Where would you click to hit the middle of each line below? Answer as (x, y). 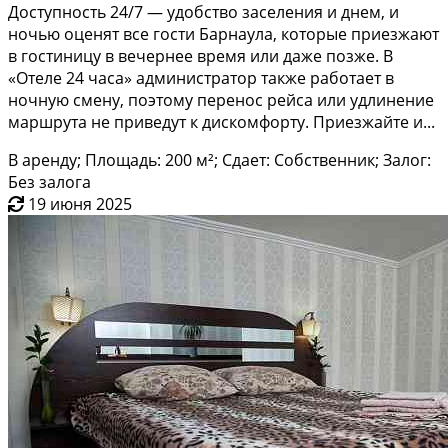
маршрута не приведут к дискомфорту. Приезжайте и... (221, 121)
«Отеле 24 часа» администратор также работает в (201, 77)
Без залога (49, 181)
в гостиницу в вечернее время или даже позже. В (200, 55)
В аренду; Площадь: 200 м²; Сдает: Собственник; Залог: (219, 159)
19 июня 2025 (80, 203)
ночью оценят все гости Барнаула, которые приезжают (223, 33)
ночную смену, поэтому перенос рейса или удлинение (221, 99)
